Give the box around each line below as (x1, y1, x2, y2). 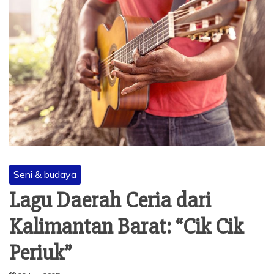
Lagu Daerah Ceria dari (9, 187, 211, 215)
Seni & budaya (13, 168, 76, 181)
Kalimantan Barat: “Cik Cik (9, 213, 243, 241)
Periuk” (9, 240, 72, 267)
